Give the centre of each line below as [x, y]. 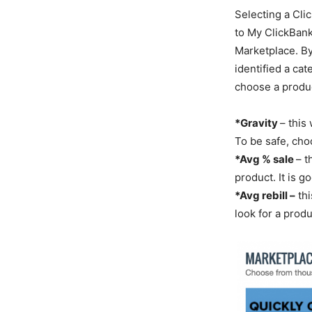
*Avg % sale [265, 159]
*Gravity [257, 123]
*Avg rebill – [265, 195]
